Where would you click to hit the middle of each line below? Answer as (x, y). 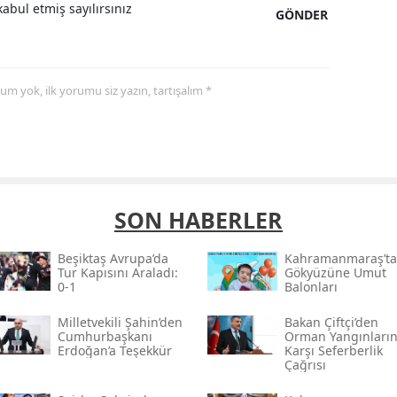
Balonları (311, 286)
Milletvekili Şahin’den (120, 322)
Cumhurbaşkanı (105, 336)
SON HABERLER (198, 219)
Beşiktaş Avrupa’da (113, 258)
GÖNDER (302, 14)
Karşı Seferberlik (333, 350)
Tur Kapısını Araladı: (117, 272)
